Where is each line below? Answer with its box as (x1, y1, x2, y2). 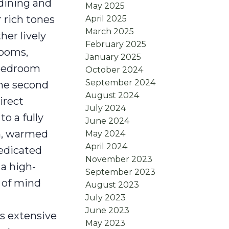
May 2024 (85, 129, 126, 139)
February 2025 (85, 39, 147, 50)
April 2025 (85, 14, 127, 24)
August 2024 (85, 90, 140, 101)
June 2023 (85, 205, 130, 216)
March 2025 (85, 27, 134, 37)
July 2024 (85, 103, 126, 113)
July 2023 (85, 193, 126, 203)
